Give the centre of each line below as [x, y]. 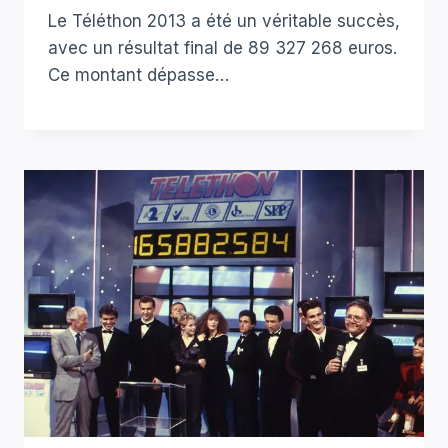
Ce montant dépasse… [138, 75]
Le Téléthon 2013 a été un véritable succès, [224, 21]
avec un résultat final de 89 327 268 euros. [222, 48]
